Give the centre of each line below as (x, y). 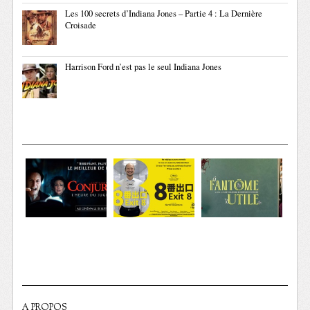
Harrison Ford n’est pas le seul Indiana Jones (144, 66)
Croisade (81, 25)
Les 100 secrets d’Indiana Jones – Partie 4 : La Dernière (164, 13)
